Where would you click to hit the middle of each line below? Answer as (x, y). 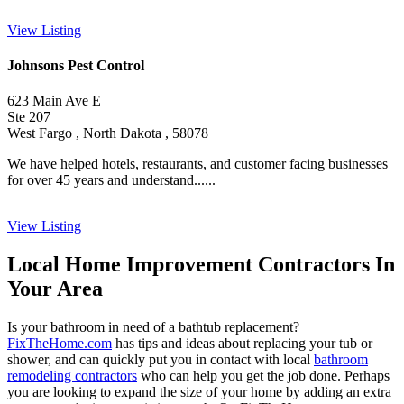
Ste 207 (29, 117)
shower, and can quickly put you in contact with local (161, 359)
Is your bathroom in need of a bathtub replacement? (153, 326)
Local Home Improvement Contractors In (201, 264)
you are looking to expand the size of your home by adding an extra (199, 391)
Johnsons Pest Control (76, 65)
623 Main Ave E (54, 101)
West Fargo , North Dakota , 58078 (108, 133)
